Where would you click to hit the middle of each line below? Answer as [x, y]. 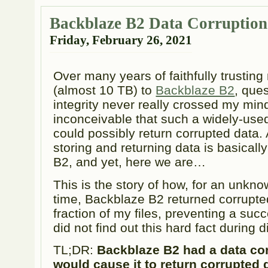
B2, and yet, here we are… [130, 162]
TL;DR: [75, 250]
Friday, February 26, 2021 [121, 40]
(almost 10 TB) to [105, 90]
